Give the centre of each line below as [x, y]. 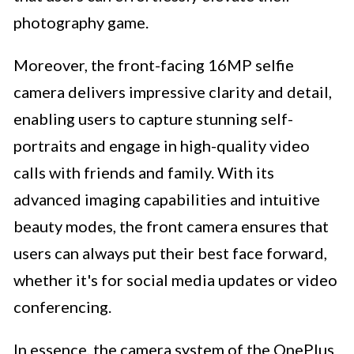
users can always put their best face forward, [170, 253]
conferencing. [62, 307]
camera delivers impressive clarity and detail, [173, 92]
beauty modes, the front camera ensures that [171, 226]
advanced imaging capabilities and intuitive [167, 200]
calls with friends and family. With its [144, 173]
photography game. [81, 23]
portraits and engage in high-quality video [162, 146]
